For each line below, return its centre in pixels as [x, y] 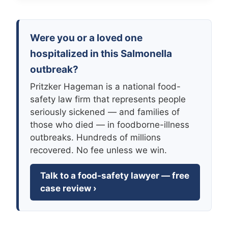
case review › [68, 189]
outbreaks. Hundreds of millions [95, 138]
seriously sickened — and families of [105, 112]
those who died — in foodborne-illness [110, 125]
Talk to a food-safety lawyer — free [115, 176]
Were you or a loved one [86, 38]
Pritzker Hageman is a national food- [105, 87]
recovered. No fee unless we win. [98, 150]
